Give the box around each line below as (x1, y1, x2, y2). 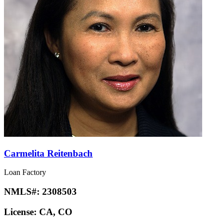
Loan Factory (4, 168, 46, 177)
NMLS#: (4, 186, 42, 197)
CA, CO (39, 206, 72, 217)
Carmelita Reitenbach (4, 148, 93, 159)
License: (4, 206, 39, 217)
